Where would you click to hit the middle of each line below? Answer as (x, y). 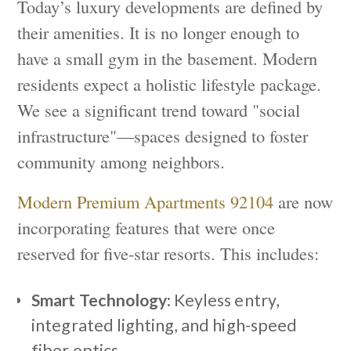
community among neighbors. (121, 162)
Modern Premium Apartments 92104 (146, 202)
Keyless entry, (225, 300)
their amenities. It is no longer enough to (159, 33)
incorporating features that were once (147, 228)
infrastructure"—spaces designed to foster (163, 136)
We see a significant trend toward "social (159, 110)
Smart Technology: (101, 300)
